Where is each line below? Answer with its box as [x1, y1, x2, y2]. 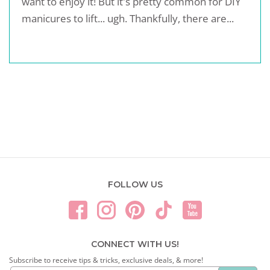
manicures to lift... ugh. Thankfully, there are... [22, 11, 234, 25]
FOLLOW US [107, 178, 163, 190]
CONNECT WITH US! [91, 238, 179, 250]
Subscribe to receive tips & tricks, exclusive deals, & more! [9, 254, 203, 265]
